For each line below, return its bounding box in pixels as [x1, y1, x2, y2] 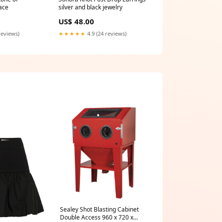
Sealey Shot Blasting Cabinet [60, 205, 139, 214]
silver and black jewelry [58, 3, 122, 12]
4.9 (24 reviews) [86, 30, 126, 38]
